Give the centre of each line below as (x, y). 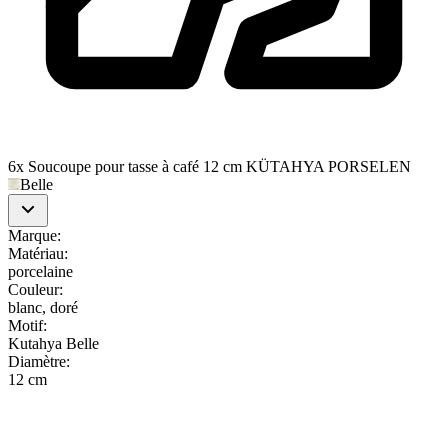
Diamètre (37, 361)
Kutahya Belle (53, 343)
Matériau (36, 253)
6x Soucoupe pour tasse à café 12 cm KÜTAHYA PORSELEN (209, 166)
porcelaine (40, 271)
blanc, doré (43, 307)
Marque (32, 235)
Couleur (33, 289)
